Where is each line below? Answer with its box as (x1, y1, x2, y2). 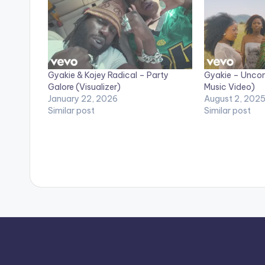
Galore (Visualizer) (48, 81, 121, 92)
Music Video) (203, 81, 255, 92)
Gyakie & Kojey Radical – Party (48, 69, 169, 80)
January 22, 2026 (48, 93, 118, 104)
